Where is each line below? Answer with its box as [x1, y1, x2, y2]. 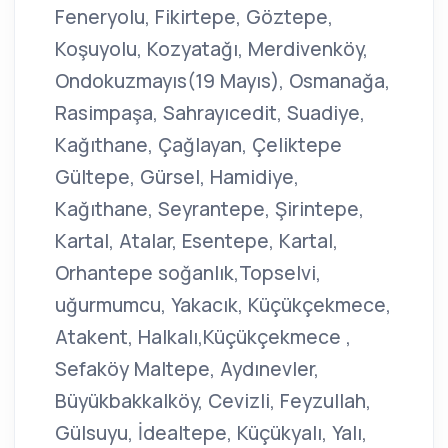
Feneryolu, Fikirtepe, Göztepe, [55, 4, 333, 31]
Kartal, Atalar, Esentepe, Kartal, [55, 228, 338, 255]
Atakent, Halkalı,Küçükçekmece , [55, 324, 351, 351]
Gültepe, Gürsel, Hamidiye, [55, 164, 299, 191]
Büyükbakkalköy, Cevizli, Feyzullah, [55, 388, 371, 415]
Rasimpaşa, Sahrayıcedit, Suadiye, [55, 100, 365, 127]
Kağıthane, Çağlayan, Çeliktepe [55, 132, 342, 159]
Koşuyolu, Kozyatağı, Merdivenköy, [55, 36, 368, 63]
